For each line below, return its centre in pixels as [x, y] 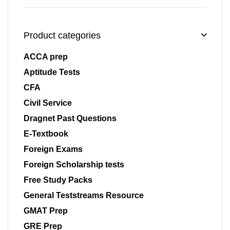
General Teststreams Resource [84, 196]
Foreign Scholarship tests [74, 165]
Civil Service [48, 103]
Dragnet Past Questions [70, 119]
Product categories [62, 36]
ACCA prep [46, 57]
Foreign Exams [53, 149]
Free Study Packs [58, 180]
